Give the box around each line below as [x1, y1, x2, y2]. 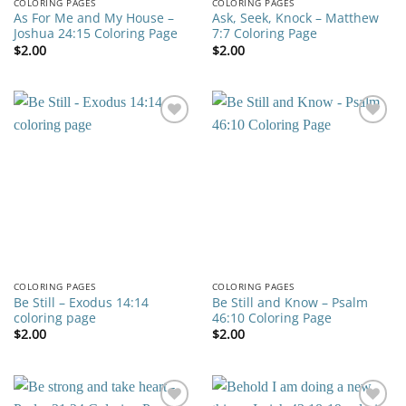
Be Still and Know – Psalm [211, 293, 368, 311]
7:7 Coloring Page [211, 24, 317, 43]
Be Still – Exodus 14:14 [13, 293, 149, 311]
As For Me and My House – [13, 9, 174, 27]
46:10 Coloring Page [211, 308, 332, 326]
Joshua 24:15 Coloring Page [13, 24, 178, 43]
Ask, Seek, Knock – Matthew [211, 9, 379, 27]
